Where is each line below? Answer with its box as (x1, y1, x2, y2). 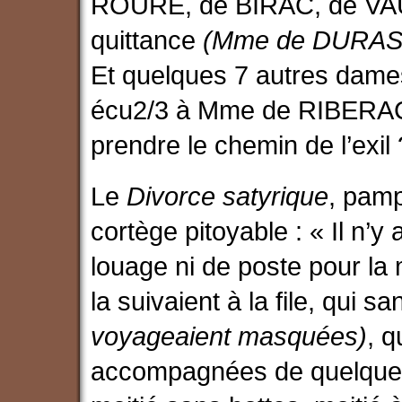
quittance (91, 25, 204, 56)
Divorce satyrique (127, 181, 329, 212)
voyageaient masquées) (91, 321, 368, 352)
